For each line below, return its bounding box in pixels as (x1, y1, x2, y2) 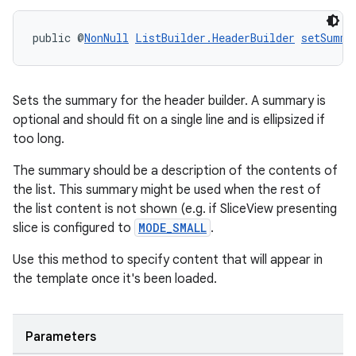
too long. (13, 131, 64, 147)
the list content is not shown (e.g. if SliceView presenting (13, 201, 337, 217)
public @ (33, 30, 84, 45)
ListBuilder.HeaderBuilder (135, 30, 295, 45)
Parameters (25, 329, 96, 345)
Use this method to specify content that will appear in (13, 252, 323, 268)
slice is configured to (13, 220, 134, 236)
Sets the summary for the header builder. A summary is (13, 93, 326, 109)
